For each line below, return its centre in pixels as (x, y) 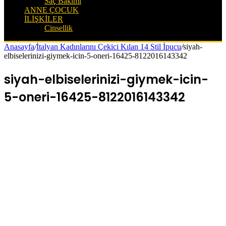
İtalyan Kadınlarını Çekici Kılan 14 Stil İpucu (109, 47)
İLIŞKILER (44, 19)
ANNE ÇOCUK (51, 10)
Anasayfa (19, 47)
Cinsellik (59, 28)
